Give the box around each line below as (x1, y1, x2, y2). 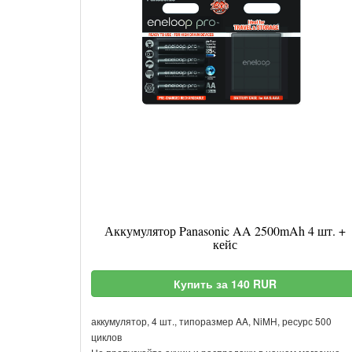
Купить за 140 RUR (173, 276, 277, 291)
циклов (91, 330, 122, 343)
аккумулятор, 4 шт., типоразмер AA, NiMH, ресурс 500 (91, 314, 332, 328)
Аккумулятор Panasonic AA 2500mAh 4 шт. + (104, 222, 346, 239)
